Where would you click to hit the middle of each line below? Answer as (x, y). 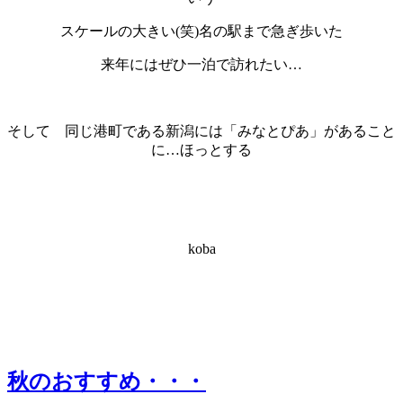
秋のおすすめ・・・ (107, 381)
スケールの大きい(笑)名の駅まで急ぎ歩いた (201, 31)
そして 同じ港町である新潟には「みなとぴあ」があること (201, 130)
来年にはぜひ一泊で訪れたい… (201, 64)
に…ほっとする (201, 149)
